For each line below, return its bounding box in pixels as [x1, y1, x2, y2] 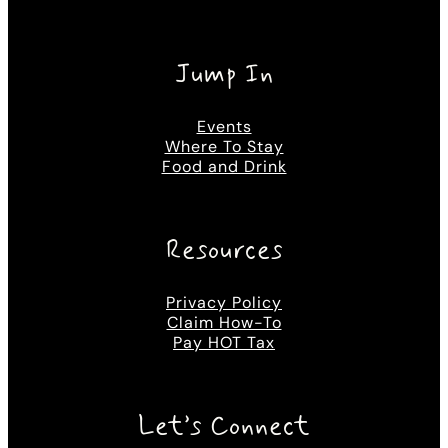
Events [196, 116, 252, 138]
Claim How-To [166, 312, 282, 334]
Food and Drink [161, 156, 287, 178]
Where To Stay [164, 136, 284, 158]
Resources [165, 234, 283, 269]
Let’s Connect [138, 410, 310, 445]
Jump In [174, 58, 274, 93]
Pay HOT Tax [173, 332, 275, 354]
